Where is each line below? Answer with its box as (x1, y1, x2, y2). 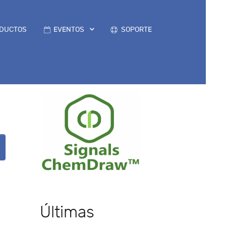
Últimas (39, 203, 94, 222)
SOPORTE (121, 25, 152, 34)
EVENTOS (53, 25, 84, 34)
